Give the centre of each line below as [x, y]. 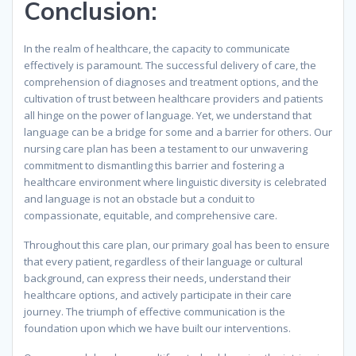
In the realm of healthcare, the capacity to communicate [157, 49]
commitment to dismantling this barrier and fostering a [154, 166]
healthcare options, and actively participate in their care [158, 295]
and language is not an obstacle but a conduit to [139, 199]
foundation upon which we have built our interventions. [157, 329]
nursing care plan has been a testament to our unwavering [166, 149]
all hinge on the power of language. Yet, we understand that [168, 116]
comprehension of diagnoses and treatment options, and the [171, 82]
